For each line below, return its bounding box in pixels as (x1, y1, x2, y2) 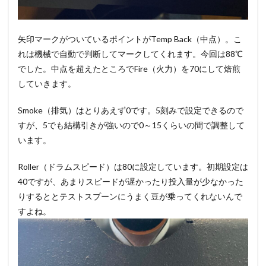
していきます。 (18, 78, 76, 88)
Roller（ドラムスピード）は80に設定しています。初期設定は (18, 161, 248, 172)
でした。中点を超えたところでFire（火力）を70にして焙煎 (18, 64, 240, 74)
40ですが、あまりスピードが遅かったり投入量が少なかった (18, 176, 243, 186)
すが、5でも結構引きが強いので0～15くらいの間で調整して (18, 120, 245, 130)
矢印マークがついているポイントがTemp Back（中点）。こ (18, 34, 242, 44)
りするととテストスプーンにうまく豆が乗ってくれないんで (18, 191, 242, 201)
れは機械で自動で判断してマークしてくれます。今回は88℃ (18, 49, 243, 59)
